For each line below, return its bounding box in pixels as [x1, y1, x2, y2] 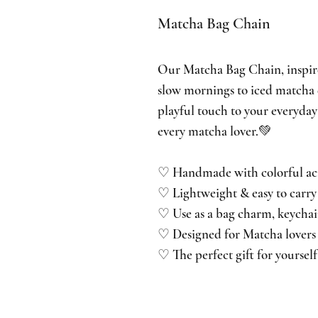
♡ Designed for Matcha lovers [158, 225, 316, 242]
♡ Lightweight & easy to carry [158, 184, 317, 201]
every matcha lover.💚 [158, 122, 272, 139]
